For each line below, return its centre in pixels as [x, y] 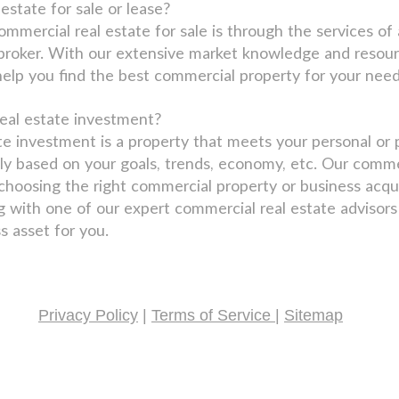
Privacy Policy [88, 315]
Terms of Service [213, 315]
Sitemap [313, 315]
